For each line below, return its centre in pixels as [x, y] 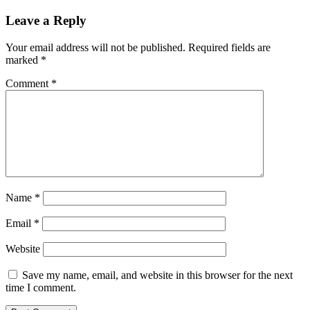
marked [23, 60]
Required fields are [229, 47]
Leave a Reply [46, 21]
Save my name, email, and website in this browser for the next [157, 275]
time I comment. [41, 288]
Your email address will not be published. [95, 47]
